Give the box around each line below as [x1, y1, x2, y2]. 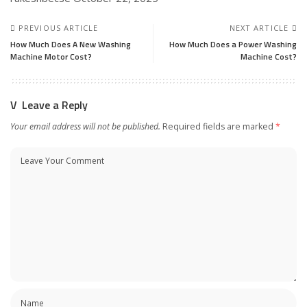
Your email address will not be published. [10, 121, 160, 132]
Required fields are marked [162, 121, 275, 132]
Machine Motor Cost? [10, 50, 92, 63]
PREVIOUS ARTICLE [19, 23, 99, 33]
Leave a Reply [22, 97, 88, 113]
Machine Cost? [241, 50, 297, 63]
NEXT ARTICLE [229, 23, 288, 33]
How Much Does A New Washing [10, 38, 131, 51]
